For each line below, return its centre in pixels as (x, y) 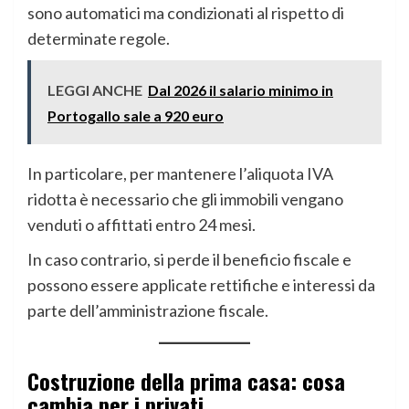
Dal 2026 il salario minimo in (241, 89)
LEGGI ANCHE (95, 89)
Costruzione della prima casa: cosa (186, 380)
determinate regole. (99, 38)
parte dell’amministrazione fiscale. (148, 310)
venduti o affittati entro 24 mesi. (142, 224)
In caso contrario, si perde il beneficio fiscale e (189, 259)
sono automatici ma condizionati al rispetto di (186, 12)
